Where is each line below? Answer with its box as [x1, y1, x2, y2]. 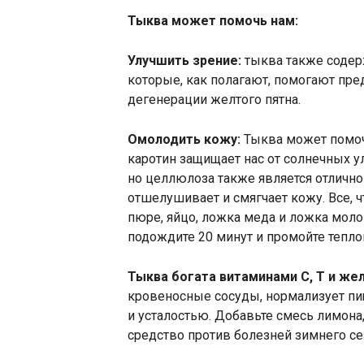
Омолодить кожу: [128, 132, 240, 147]
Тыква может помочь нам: [128, 13, 298, 28]
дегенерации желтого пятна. [128, 92, 301, 107]
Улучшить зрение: [128, 53, 241, 68]
